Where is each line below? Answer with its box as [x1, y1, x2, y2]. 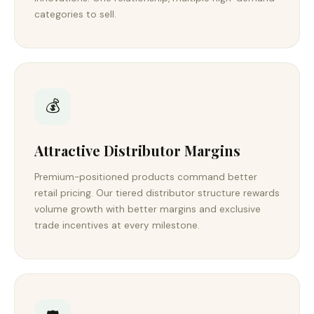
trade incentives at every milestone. [34, 219, 200, 231]
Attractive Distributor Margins [34, 141, 240, 160]
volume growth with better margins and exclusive [34, 203, 261, 215]
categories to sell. [34, 8, 116, 20]
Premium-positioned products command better [34, 171, 257, 183]
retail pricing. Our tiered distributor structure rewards [34, 187, 280, 199]
